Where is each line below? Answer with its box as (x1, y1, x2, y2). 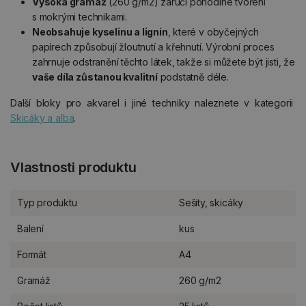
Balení (17, 222, 44, 234)
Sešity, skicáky (179, 196, 244, 208)
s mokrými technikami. (32, 10, 127, 23)
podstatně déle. (157, 70, 229, 83)
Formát (17, 248, 46, 260)
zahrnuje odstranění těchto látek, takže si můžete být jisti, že (32, 55, 295, 68)
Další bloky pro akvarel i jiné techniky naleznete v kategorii (10, 96, 296, 109)
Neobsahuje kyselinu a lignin (32, 25, 168, 38)
